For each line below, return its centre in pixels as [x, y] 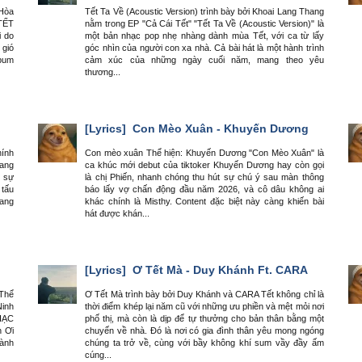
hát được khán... [118, 213]
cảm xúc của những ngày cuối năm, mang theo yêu [204, 59]
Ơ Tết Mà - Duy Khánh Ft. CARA [219, 270]
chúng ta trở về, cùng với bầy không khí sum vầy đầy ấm [204, 343]
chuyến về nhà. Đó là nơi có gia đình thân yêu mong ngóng [204, 331]
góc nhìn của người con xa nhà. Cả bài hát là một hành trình [204, 47]
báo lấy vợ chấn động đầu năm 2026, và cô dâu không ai [204, 189]
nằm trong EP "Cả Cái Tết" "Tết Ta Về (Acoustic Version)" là [204, 23]
